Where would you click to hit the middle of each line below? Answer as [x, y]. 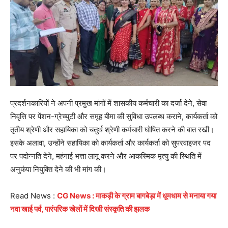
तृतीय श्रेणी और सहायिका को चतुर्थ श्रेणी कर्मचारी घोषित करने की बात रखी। [112, 129]
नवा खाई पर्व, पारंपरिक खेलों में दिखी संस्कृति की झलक [80, 209]
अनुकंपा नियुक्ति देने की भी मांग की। [58, 169]
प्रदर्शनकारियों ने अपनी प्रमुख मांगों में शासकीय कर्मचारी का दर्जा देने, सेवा [108, 103]
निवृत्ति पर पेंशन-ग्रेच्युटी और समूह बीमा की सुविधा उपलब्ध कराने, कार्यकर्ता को [114, 116]
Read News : [34, 195]
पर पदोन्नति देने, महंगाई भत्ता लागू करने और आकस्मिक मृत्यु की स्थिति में [106, 156]
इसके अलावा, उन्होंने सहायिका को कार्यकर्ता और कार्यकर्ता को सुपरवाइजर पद [110, 142]
